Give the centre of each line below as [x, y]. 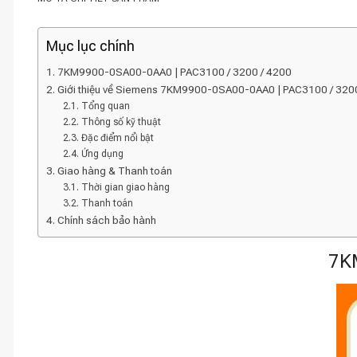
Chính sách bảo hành [106, 220]
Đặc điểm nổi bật [117, 138]
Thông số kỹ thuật [121, 122]
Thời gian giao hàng [125, 187]
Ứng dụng [102, 154]
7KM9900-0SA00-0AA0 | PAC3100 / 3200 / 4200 [174, 72]
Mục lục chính [90, 46]
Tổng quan [105, 106]
